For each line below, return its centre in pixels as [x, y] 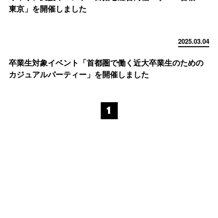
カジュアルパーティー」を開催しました [79, 74]
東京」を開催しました [48, 9]
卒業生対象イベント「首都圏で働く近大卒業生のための [106, 63]
